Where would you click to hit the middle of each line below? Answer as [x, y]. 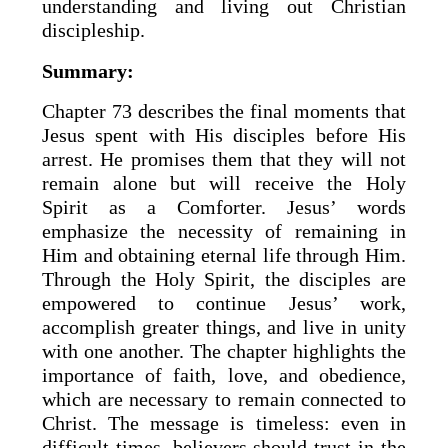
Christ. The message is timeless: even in [224, 423]
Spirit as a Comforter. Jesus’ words [224, 207]
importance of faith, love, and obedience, [224, 375]
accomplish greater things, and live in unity [224, 327]
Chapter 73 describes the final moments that [224, 111]
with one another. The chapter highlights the [224, 351]
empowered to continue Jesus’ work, [224, 303]
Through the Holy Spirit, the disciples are [224, 279]
